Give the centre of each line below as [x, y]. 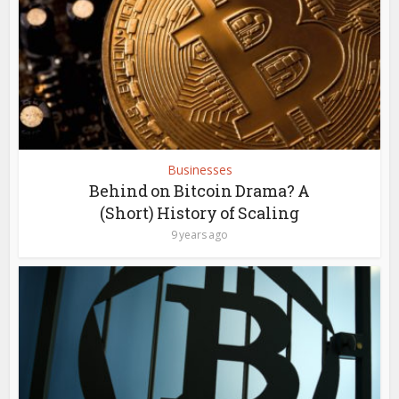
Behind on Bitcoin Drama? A [199, 190]
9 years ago [199, 234]
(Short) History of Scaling [199, 212]
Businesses [199, 169]
